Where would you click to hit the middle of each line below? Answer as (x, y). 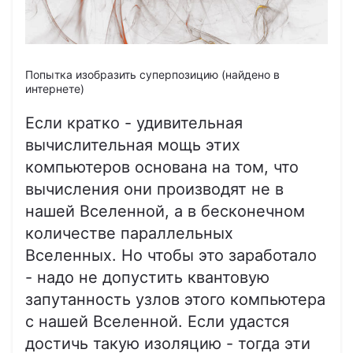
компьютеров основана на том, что (162, 167)
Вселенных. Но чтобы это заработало (171, 255)
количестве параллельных (129, 233)
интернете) (55, 88)
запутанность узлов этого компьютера (175, 299)
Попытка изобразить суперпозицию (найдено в (152, 74)
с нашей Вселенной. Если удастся (157, 321)
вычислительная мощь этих (133, 145)
